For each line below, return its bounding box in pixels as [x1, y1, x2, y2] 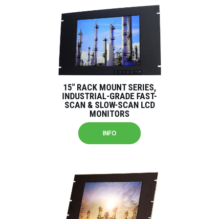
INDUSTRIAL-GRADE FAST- [62, 91, 157, 101]
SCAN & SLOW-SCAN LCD [64, 100, 155, 110]
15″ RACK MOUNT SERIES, [63, 82, 156, 92]
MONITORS [89, 109, 130, 119]
